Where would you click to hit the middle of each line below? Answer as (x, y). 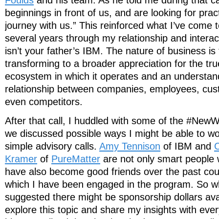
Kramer (21, 159)
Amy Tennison (130, 146)
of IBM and (187, 146)
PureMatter (76, 159)
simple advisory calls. (52, 146)
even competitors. (44, 101)
